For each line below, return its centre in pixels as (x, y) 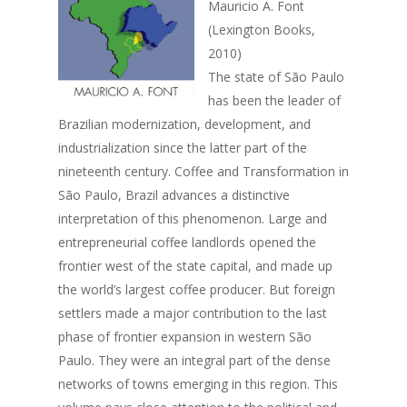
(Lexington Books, (262, 30)
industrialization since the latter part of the (183, 148)
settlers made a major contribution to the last (193, 313)
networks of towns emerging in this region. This (198, 384)
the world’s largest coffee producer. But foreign (197, 289)
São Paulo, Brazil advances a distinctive (174, 195)
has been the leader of (274, 100)
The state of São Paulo (276, 77)
